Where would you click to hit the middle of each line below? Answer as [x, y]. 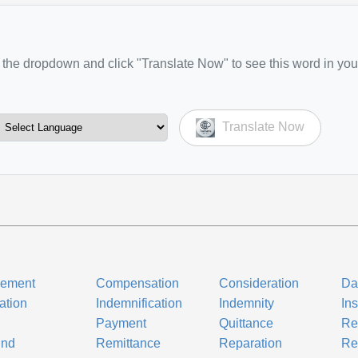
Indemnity [246, 303]
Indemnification [139, 303]
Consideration [259, 283]
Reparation [250, 343]
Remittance [129, 343]
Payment [121, 323]
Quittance [246, 323]
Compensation [138, 283]
